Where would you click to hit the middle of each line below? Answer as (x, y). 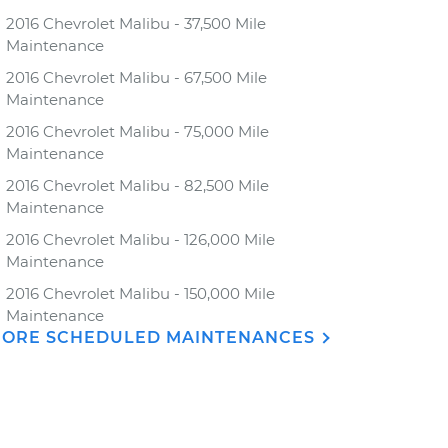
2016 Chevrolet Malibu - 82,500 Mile (137, 185)
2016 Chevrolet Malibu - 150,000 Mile (140, 293)
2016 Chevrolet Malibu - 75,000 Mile (137, 131)
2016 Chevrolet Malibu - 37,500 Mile (136, 23)
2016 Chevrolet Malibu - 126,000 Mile (140, 239)
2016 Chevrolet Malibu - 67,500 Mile (136, 77)
